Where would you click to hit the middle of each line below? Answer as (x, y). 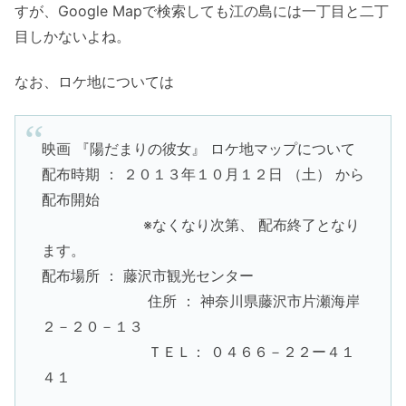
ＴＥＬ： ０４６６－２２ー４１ (198, 352)
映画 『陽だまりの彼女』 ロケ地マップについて (198, 149)
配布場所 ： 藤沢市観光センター (147, 276)
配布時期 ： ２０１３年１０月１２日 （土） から (203, 174)
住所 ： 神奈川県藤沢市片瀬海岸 (200, 301)
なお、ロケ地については (94, 82)
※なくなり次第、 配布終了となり (200, 225)
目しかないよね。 (72, 36)
